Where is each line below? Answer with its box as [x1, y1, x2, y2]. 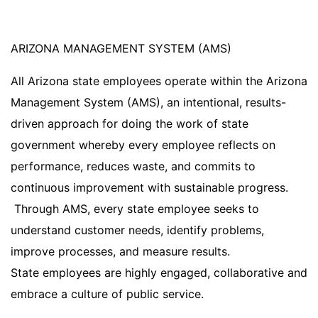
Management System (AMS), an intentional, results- [11, 94, 286, 109]
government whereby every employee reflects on [11, 137, 275, 152]
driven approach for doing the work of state [11, 116, 248, 131]
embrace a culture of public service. [11, 286, 204, 301]
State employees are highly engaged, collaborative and [11, 265, 307, 280]
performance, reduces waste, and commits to [11, 158, 256, 173]
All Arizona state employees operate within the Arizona [11, 73, 307, 88]
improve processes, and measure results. [11, 243, 237, 258]
